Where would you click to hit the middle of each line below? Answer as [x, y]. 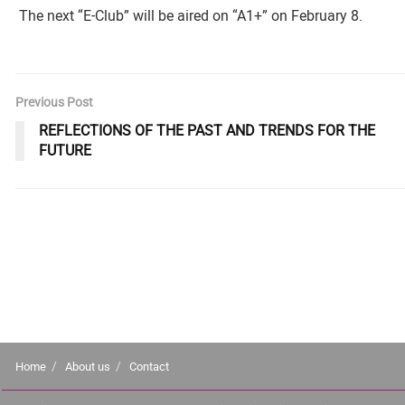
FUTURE [65, 151]
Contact [149, 367]
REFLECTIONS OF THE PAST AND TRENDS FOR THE [207, 131]
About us [88, 367]
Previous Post [54, 102]
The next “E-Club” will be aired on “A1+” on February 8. [189, 16]
